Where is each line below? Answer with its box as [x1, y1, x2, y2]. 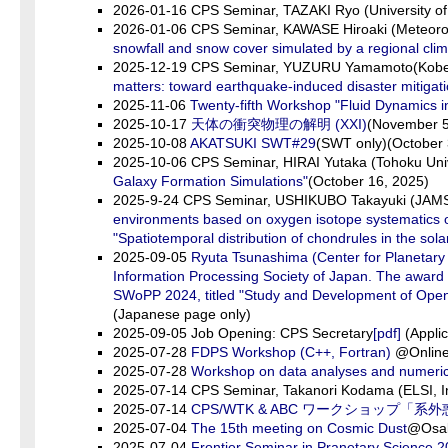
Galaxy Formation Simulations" [113, 173, 308, 189]
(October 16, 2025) [308, 173, 429, 189]
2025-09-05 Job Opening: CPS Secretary [113, 325, 373, 341]
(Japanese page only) [113, 306, 251, 322]
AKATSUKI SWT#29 [190, 135, 316, 151]
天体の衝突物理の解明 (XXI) [191, 116, 367, 132]
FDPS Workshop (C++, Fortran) [191, 344, 391, 360]
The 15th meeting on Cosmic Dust [191, 420, 407, 436]
